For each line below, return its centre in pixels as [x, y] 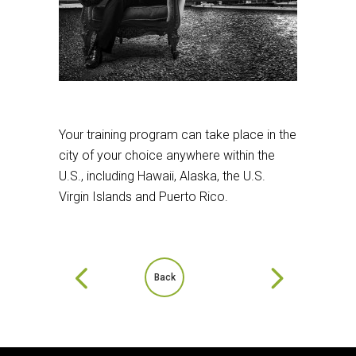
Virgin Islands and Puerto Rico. [143, 197]
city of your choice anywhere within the [167, 155]
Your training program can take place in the [178, 135]
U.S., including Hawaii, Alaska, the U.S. [162, 176]
